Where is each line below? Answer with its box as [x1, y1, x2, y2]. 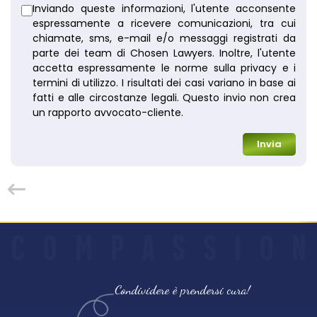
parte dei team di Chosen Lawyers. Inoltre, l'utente [33, 46, 296, 61]
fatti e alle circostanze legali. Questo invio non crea [33, 91, 296, 105]
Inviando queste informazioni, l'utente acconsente [33, 1, 296, 16]
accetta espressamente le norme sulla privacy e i [33, 61, 296, 76]
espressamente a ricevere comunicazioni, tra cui [33, 16, 296, 31]
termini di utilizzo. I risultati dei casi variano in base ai [33, 76, 296, 91]
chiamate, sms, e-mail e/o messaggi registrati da [33, 31, 296, 46]
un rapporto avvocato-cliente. [33, 105, 183, 120]
